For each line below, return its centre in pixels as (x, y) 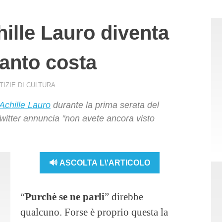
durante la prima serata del (105, 105)
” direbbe (124, 197)
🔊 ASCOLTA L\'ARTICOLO (100, 163)
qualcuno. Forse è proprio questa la (94, 212)
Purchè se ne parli (65, 197)
